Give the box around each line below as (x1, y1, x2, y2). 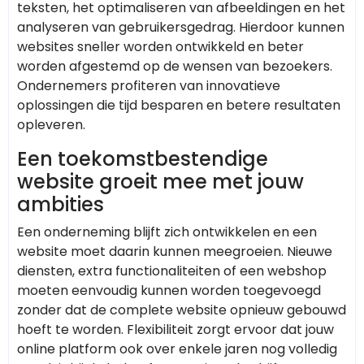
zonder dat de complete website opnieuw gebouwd (17, 300, 346, 319)
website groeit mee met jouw (17, 167, 304, 195)
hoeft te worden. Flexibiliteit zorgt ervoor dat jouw (17, 319, 334, 339)
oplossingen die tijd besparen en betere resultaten (17, 95, 340, 115)
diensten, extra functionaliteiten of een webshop (17, 261, 327, 280)
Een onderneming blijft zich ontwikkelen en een (17, 222, 317, 241)
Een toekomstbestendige (17, 145, 268, 172)
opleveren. (17, 115, 85, 134)
